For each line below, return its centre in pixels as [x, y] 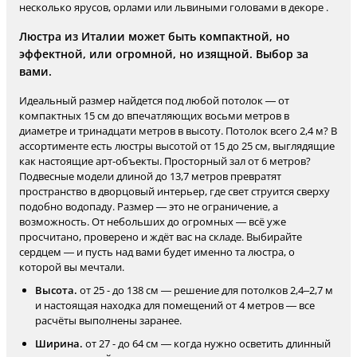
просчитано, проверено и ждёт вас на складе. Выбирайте [161, 237]
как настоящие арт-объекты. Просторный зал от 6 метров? [165, 161]
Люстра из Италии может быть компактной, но [155, 36]
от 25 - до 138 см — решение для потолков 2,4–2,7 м [205, 290]
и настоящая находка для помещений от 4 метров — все [175, 305]
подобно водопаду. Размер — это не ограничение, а [149, 206]
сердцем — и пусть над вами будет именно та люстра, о [157, 252]
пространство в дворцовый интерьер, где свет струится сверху [175, 191]
